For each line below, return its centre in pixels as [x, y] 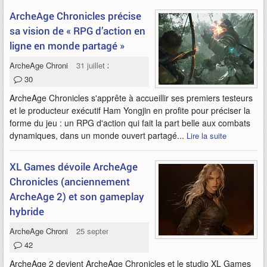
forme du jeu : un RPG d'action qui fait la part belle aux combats [130, 123]
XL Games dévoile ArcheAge [74, 167]
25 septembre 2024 [110, 231]
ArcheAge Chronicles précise [75, 16]
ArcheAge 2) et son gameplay [77, 196]
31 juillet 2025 [100, 65]
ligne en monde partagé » [67, 46]
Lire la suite [207, 136]
